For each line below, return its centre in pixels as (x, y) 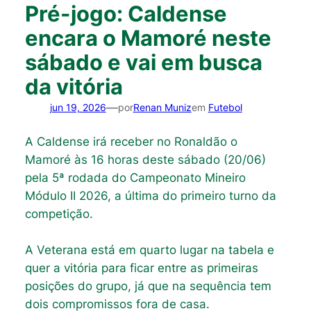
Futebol (225, 108)
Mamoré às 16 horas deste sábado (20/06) (145, 159)
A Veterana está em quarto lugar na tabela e (149, 250)
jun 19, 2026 (78, 108)
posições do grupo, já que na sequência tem (148, 286)
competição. (59, 213)
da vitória (74, 87)
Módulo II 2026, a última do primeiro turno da (150, 195)
